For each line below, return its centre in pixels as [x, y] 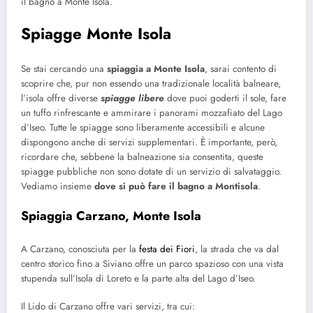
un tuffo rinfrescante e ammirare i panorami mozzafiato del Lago [152, 112]
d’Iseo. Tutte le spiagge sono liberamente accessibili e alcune [143, 127]
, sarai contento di [241, 68]
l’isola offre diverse [61, 98]
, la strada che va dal [237, 249]
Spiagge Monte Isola [96, 34]
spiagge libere [132, 98]
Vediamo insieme [58, 186]
